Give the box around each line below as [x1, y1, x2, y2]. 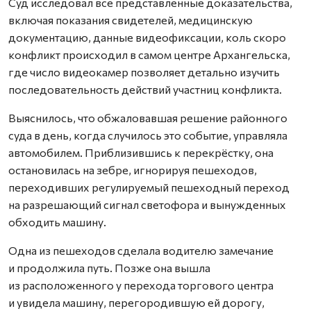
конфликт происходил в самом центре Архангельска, [8, 48, 290, 61]
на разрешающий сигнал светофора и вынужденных [8, 198, 286, 211]
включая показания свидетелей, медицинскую [8, 13, 253, 26]
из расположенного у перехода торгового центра [8, 278, 274, 292]
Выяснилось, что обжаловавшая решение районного [8, 111, 287, 124]
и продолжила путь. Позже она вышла [8, 261, 210, 274]
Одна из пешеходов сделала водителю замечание [8, 244, 274, 257]
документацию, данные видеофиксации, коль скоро [8, 31, 286, 44]
